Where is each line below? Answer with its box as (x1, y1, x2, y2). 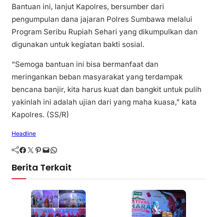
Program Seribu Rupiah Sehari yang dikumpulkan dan (12, 27, 198, 37)
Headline (12, 130, 36, 138)
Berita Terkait (12, 161, 72, 174)
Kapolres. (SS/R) (12, 110, 69, 120)
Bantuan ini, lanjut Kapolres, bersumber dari (12, 2, 164, 12)
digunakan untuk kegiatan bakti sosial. (12, 40, 144, 49)
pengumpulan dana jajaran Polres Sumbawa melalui (12, 15, 192, 24)
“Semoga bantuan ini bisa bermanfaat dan (12, 60, 158, 69)
